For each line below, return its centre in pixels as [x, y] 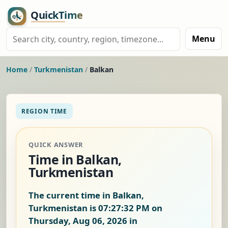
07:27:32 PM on [130, 208]
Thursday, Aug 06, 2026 [78, 221]
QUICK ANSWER [56, 145]
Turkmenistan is [63, 208]
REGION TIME [44, 111]
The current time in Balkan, [86, 195]
